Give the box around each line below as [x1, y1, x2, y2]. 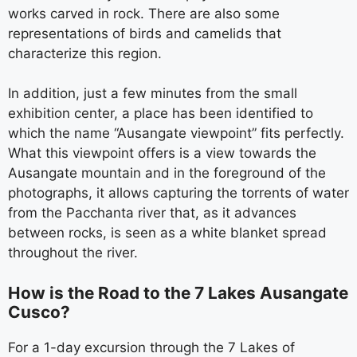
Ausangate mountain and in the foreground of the [8, 165, 326, 181]
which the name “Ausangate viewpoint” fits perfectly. [8, 125, 344, 141]
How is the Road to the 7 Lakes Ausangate [8, 282, 348, 303]
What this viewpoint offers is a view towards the [8, 145, 316, 161]
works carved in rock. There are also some [8, 5, 280, 22]
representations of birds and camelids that [8, 25, 281, 41]
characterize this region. [8, 45, 162, 61]
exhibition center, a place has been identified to [8, 105, 313, 121]
